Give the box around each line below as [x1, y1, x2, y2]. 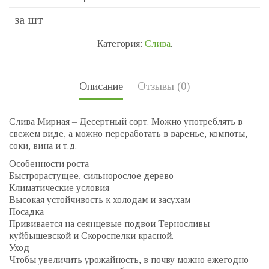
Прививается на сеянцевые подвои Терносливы [9, 218, 210, 229]
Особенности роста [9, 158, 89, 169]
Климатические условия [9, 182, 109, 193]
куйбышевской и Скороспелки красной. [9, 230, 174, 241]
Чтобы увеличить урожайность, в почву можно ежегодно [9, 254, 249, 265]
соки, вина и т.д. [9, 140, 77, 151]
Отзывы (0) [138, 80, 190, 92]
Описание [79, 80, 123, 92]
